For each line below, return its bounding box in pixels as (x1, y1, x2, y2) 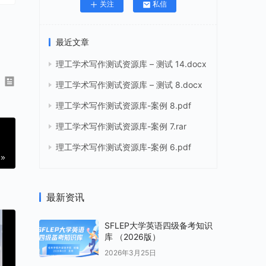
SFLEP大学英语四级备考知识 (104, 220, 213, 231)
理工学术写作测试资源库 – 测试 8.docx (56, 80, 202, 90)
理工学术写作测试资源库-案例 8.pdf (56, 100, 191, 111)
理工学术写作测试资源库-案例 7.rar (56, 121, 186, 132)
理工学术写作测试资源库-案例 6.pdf (56, 142, 191, 153)
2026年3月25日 (104, 248, 156, 257)
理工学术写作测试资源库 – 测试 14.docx (56, 59, 207, 69)
